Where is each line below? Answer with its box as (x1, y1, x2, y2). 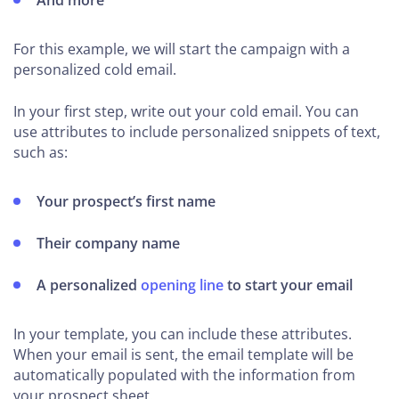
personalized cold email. (13, 60, 176, 80)
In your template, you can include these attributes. (13, 324, 352, 345)
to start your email (224, 275, 354, 296)
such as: (13, 142, 68, 163)
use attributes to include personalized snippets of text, (13, 122, 380, 142)
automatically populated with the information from (13, 365, 355, 386)
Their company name (37, 233, 181, 254)
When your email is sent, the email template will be (13, 345, 354, 365)
